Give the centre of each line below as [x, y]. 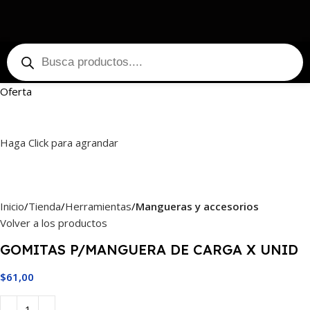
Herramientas [98, 206]
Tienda [45, 206]
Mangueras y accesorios [197, 206]
